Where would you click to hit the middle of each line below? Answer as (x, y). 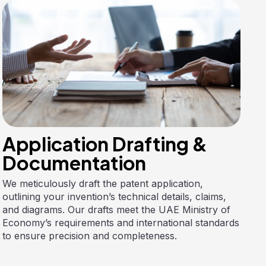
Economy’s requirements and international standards (121, 222)
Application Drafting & (105, 143)
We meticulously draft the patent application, (103, 183)
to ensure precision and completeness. (90, 235)
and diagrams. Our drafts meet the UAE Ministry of (117, 209)
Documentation (75, 162)
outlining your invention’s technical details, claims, (115, 196)
